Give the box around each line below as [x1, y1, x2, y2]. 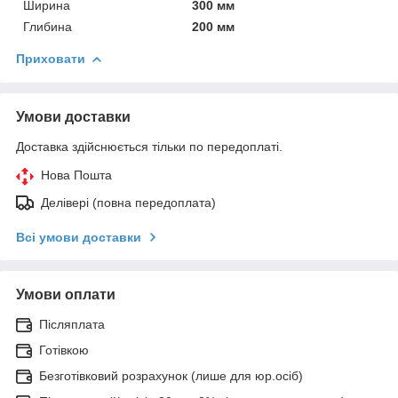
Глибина [23, 19, 72, 34]
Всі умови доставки [16, 229, 141, 244]
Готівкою [39, 342, 89, 357]
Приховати [16, 51, 85, 66]
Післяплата [39, 316, 105, 331]
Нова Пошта [41, 167, 112, 182]
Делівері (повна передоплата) [41, 195, 216, 210]
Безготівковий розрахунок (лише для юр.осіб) [39, 368, 303, 383]
